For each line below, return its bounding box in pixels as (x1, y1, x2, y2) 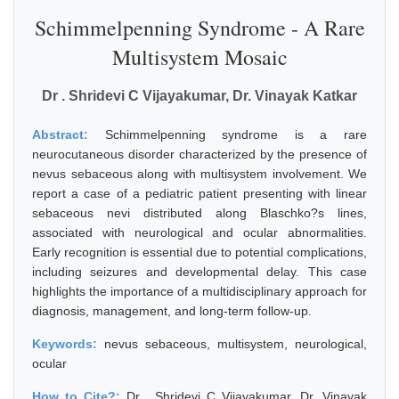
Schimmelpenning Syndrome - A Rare (34, 13, 365, 42)
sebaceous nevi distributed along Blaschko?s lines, (32, 206, 367, 220)
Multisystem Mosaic (111, 43, 288, 71)
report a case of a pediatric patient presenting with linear (32, 186, 367, 200)
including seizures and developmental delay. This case (32, 265, 367, 279)
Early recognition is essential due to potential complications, (32, 245, 367, 259)
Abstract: (32, 127, 105, 142)
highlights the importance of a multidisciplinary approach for (32, 284, 367, 298)
